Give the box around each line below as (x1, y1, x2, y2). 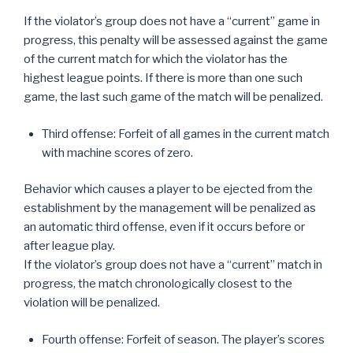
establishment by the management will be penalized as (24, 201, 316, 215)
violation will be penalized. (24, 295, 160, 310)
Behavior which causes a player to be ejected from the (24, 182, 313, 196)
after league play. (24, 239, 115, 253)
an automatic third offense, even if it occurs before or (24, 220, 305, 234)
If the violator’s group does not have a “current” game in (24, 14, 320, 28)
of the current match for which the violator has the (24, 52, 288, 66)
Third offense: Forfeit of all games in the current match (41, 126, 329, 141)
